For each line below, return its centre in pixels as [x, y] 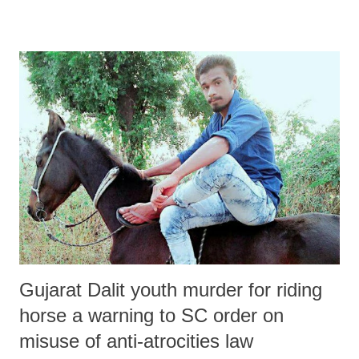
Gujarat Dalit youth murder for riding [171, 290]
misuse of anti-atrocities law [136, 341]
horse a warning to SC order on [151, 316]
